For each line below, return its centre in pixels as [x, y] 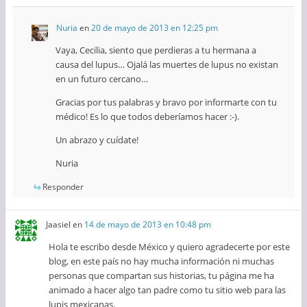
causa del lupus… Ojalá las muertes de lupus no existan [167, 64]
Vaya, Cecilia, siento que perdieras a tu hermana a [156, 50]
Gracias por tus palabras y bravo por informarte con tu [166, 102]
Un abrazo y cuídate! [97, 139]
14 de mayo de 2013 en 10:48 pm [148, 224]
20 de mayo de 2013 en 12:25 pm [154, 27]
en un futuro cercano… [101, 78]
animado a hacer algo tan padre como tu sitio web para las [168, 290]
